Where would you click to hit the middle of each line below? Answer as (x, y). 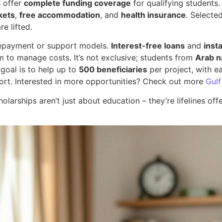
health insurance (153, 15)
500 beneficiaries (113, 70)
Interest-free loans (148, 46)
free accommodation (60, 15)
